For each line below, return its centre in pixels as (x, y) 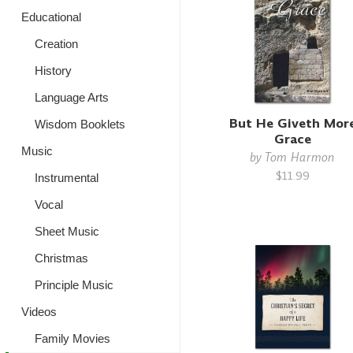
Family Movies (72, 338)
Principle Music (74, 285)
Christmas (61, 258)
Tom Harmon (300, 157)
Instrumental (66, 178)
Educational (51, 17)
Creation (56, 44)
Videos (39, 312)
